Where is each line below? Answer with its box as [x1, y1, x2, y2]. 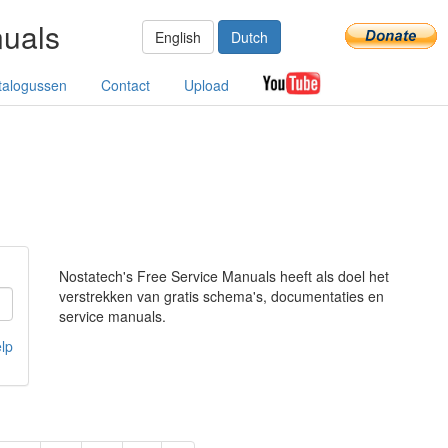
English [154, 27, 201, 47]
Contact [101, 75, 150, 95]
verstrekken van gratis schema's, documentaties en [59, 286, 384, 306]
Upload [184, 75, 229, 95]
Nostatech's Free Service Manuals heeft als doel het [59, 266, 389, 286]
